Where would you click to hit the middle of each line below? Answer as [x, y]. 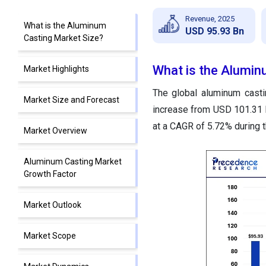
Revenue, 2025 [210, 18]
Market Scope [50, 236]
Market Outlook [53, 205]
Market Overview [56, 131]
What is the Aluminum [65, 26]
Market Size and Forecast [72, 100]
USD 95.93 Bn [214, 31]
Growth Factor [50, 174]
